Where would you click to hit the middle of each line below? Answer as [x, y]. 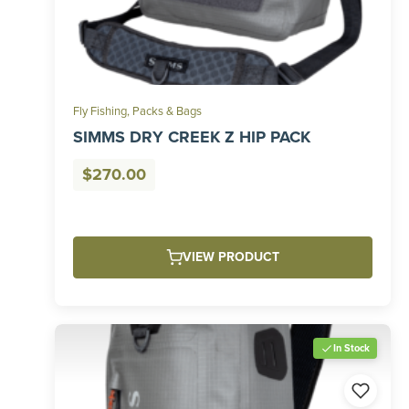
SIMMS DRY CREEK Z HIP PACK [192, 137]
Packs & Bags [167, 111]
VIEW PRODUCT [231, 257]
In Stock [351, 348]
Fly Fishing [100, 111]
